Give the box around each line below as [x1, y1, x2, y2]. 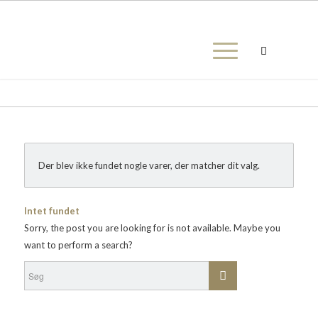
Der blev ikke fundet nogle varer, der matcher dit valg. [38, 160, 260, 171]
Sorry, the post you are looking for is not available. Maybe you [23, 222, 280, 234]
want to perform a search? [23, 239, 133, 251]
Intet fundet [23, 205, 79, 216]
